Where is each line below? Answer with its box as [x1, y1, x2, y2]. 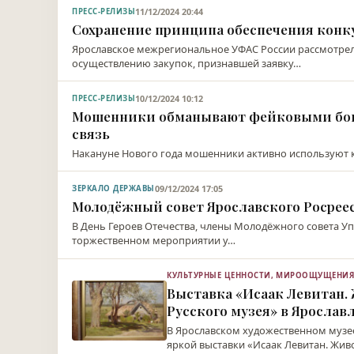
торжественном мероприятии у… [72, 233, 236, 248]
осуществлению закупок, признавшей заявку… [72, 55, 302, 70]
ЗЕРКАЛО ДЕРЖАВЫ [72, 183, 155, 194]
